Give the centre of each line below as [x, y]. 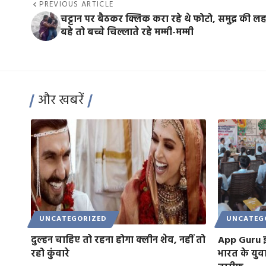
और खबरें [61, 100]
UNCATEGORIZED [73, 219]
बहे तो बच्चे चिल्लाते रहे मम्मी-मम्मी [127, 32]
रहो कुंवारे [50, 254]
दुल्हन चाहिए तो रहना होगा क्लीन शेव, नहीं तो [118, 240]
